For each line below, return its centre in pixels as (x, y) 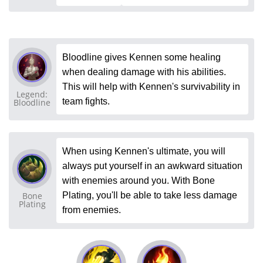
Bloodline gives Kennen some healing (141, 57)
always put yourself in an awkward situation (152, 166)
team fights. (86, 101)
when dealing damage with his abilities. (144, 72)
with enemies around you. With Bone (139, 180)
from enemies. (92, 210)
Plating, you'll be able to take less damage (150, 195)
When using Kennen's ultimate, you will (144, 151)
